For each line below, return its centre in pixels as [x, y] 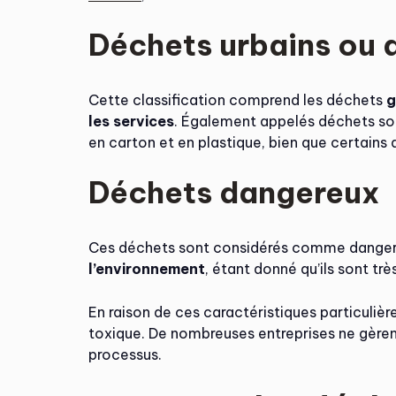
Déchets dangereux [234, 192]
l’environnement [147, 269]
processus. [125, 354]
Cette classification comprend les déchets [237, 100]
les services [131, 121]
